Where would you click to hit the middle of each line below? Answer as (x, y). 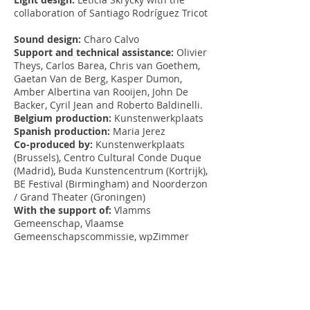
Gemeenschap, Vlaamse (69, 223)
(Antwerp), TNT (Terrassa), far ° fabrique (106, 249)
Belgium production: (63, 118)
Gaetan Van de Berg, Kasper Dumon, (98, 79)
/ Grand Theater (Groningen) (81, 197)
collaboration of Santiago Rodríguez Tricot (111, 13)
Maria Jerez (138, 131)
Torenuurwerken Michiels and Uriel (96, 276)
